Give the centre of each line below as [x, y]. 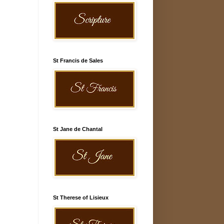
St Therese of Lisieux [81, 197]
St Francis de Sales [78, 60]
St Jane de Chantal [78, 129]
